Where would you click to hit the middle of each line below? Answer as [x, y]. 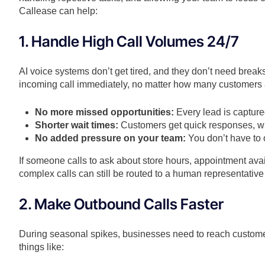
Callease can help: [58, 11]
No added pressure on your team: [111, 138]
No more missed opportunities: [105, 112]
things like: [41, 247]
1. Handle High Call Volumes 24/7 [129, 42]
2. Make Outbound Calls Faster [121, 204]
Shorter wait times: [77, 125]
